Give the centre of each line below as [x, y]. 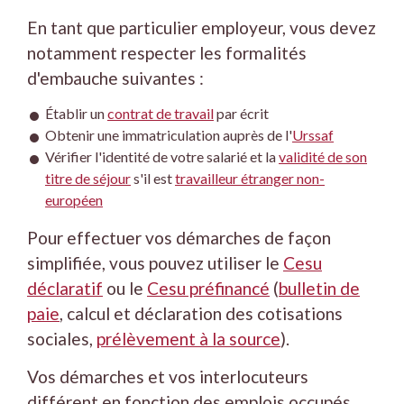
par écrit [241, 114]
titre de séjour [88, 179]
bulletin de [319, 289]
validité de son [323, 157]
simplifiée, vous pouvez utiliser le [155, 263]
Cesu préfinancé [208, 289]
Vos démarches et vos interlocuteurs [168, 376]
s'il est [153, 179]
